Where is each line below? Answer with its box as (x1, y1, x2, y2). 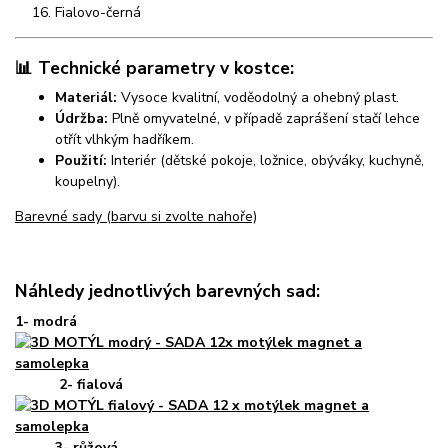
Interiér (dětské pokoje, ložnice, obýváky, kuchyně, (107, 151, 424, 171)
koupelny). (55, 172, 120, 192)
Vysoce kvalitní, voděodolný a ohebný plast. (117, 88, 399, 108)
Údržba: (55, 109, 108, 129)
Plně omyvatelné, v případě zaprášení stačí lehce (108, 109, 420, 129)
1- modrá (15, 311, 77, 331)
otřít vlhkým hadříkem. (55, 130, 194, 150)
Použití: (55, 151, 107, 171)
